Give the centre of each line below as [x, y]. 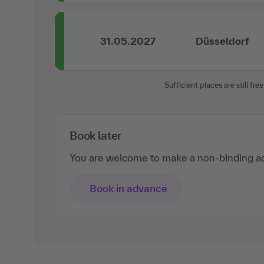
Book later [96, 135]
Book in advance [128, 188]
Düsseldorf [222, 41]
